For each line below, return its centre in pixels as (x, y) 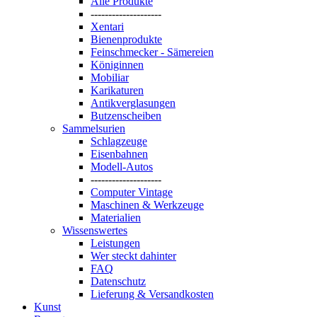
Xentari (107, 27)
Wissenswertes (95, 231)
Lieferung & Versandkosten (152, 294)
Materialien (116, 218)
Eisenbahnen (119, 154)
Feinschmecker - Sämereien (152, 52)
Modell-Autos (122, 167)
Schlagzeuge (119, 142)
